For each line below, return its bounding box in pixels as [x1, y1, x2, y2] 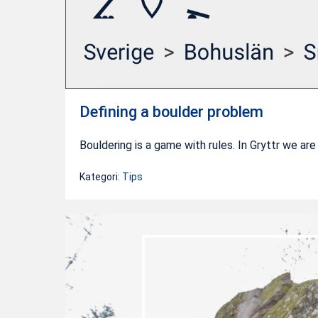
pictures [65, 273, 106, 287]
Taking [65, 215, 97, 229]
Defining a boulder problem [79, 102, 263, 121]
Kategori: [79, 170, 120, 182]
